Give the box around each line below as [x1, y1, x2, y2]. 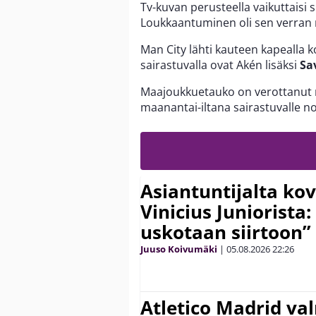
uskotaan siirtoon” [140, 219, 311, 245]
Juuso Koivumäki [140, 243, 217, 256]
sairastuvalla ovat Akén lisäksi [140, 57, 300, 73]
